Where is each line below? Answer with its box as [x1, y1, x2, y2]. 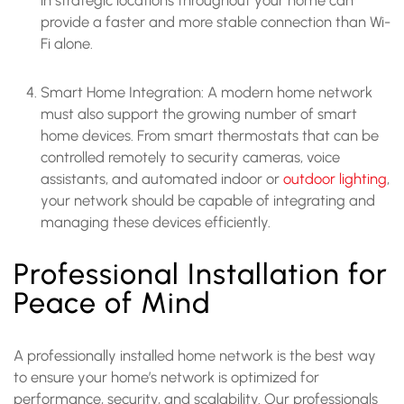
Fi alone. [41, 33, 96, 52]
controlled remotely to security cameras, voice [41, 147, 340, 166]
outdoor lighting [283, 169, 387, 188]
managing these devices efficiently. [41, 212, 274, 231]
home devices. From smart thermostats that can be [41, 125, 379, 144]
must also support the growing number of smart [41, 104, 357, 123]
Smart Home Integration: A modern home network [41, 82, 372, 101]
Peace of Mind [14, 284, 211, 320]
